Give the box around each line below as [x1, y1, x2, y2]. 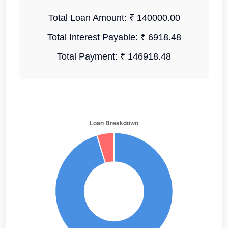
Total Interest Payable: [47, 32, 140, 42]
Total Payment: [57, 51, 120, 62]
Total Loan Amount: [48, 13, 129, 23]
